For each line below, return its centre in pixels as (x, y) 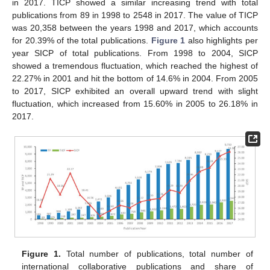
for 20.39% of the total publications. (82, 40)
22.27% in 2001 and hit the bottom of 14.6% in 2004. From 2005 (135, 78)
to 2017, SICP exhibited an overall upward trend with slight (135, 91)
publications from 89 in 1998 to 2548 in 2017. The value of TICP (135, 15)
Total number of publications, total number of (157, 254)
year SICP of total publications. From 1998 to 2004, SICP (135, 53)
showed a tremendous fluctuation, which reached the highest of (135, 65)
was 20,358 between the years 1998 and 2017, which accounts (135, 27)
